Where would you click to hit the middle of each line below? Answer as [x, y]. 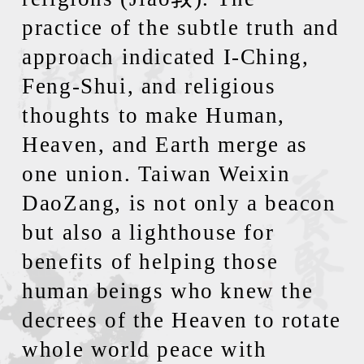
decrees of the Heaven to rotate [182, 320]
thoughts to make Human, [154, 115]
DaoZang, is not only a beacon [179, 203]
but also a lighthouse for [148, 232]
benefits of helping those [150, 262]
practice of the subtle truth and [181, 28]
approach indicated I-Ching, [166, 57]
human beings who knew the [168, 291]
